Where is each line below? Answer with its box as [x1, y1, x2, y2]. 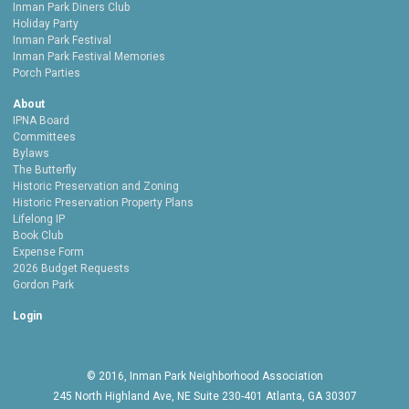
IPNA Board [13, 114, 69, 128]
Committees [13, 131, 76, 144]
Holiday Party [13, 17, 79, 31]
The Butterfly [13, 163, 77, 177]
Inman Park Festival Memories [13, 50, 165, 64]
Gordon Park [13, 278, 74, 292]
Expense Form [13, 246, 84, 259]
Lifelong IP [13, 213, 65, 226]
